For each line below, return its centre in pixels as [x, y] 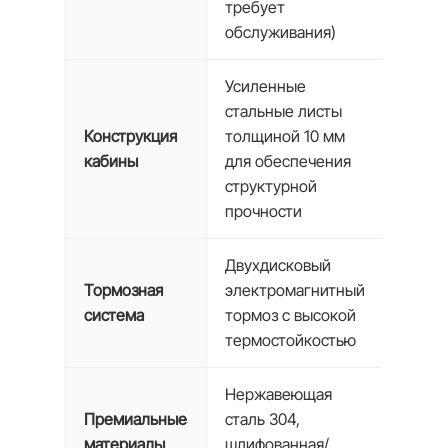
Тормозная [123, 290]
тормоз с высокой [290, 315]
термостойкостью [290, 340]
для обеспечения [287, 161]
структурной [270, 186]
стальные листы [283, 111]
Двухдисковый [277, 265]
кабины [110, 161]
